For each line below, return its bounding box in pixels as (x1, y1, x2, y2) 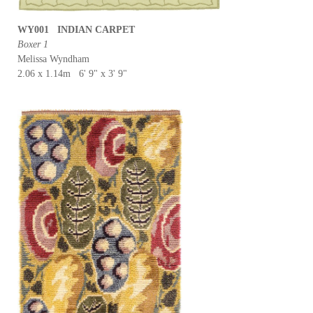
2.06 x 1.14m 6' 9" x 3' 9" (17, 68, 127, 79)
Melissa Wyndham (17, 54, 89, 64)
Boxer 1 (17, 39, 48, 50)
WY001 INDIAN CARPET (17, 24, 135, 35)
